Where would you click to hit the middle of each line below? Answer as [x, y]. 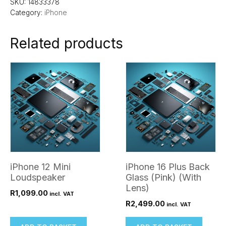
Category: [27, 13]
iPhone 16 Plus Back [168, 167]
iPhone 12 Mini [40, 167]
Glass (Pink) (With [163, 178]
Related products [67, 44]
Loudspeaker [38, 178]
